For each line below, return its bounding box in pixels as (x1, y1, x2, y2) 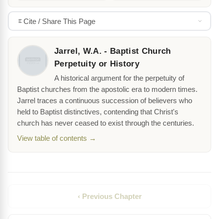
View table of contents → (17, 134, 96, 143)
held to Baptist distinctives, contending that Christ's (17, 108, 178, 116)
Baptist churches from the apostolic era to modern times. (17, 86, 197, 94)
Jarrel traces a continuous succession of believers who (17, 97, 192, 105)
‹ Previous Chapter (77, 192, 142, 201)
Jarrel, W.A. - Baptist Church (54, 46, 171, 56)
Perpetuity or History (54, 59, 140, 69)
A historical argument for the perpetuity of (54, 74, 184, 83)
